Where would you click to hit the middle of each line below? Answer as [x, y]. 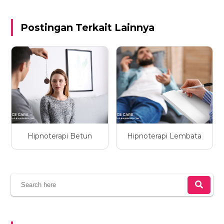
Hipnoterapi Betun [59, 136]
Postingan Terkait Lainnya [88, 28]
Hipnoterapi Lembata [164, 136]
